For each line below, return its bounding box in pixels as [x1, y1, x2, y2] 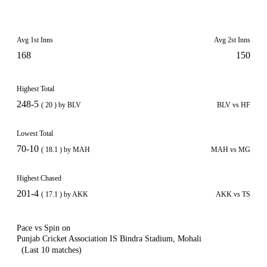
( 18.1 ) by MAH [41, 145, 90, 154]
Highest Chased [17, 174, 61, 182]
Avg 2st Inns [214, 36, 250, 44]
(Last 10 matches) [21, 246, 82, 254]
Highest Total [17, 85, 54, 93]
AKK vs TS [216, 190, 250, 198]
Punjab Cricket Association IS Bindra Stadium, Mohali [17, 234, 201, 243]
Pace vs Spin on [17, 223, 70, 232]
